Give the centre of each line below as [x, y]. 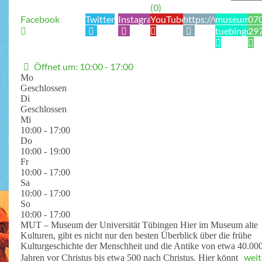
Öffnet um [54, 66]
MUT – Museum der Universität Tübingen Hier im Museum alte [139, 225]
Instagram [138, 19]
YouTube [168, 19]
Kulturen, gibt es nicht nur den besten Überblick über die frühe [136, 235]
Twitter [100, 19]
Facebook [40, 19]
